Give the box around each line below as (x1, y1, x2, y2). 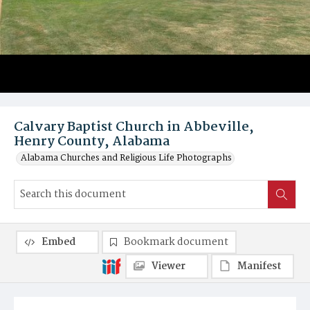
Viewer (152, 258, 185, 275)
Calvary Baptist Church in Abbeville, (14, 117, 254, 138)
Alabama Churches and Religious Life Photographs (21, 151, 232, 165)
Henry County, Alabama (14, 131, 170, 152)
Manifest (237, 258, 282, 275)
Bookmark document (124, 234, 228, 250)
